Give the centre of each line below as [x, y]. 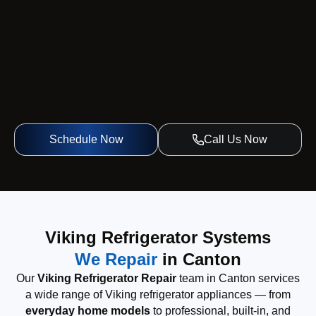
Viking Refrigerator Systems [158, 238]
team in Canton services [238, 279]
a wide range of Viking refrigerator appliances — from [158, 295]
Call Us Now [236, 140]
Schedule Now [86, 140]
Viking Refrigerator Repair [107, 279]
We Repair [116, 260]
